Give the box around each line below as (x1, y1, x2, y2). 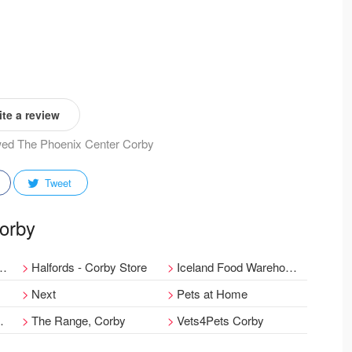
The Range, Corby (31, 312, 126, 328)
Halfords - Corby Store (31, 258, 147, 275)
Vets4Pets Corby (177, 312, 265, 328)
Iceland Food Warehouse (177, 258, 286, 275)
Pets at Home (177, 285, 248, 302)
